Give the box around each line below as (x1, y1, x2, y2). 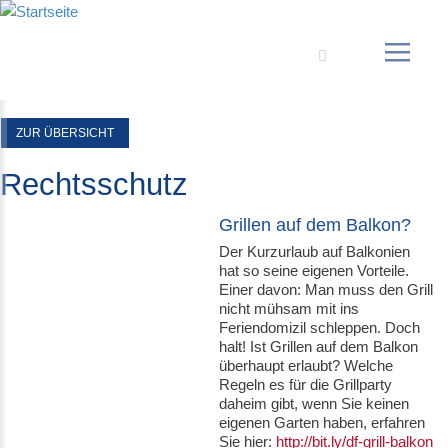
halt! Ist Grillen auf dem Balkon (219, 338, 419, 355)
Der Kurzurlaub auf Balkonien (219, 243, 411, 260)
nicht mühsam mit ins (219, 300, 360, 317)
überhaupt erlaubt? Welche (219, 357, 394, 374)
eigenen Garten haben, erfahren (219, 414, 426, 431)
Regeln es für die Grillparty (219, 376, 393, 393)
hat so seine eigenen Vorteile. (219, 262, 410, 279)
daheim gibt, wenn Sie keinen (219, 395, 410, 412)
